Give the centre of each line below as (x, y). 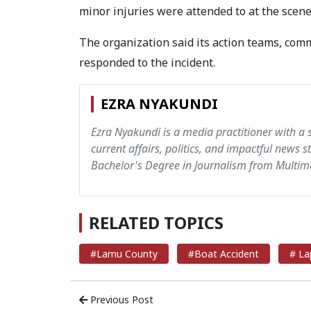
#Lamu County (124, 253)
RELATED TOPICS (156, 222)
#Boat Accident (224, 253)
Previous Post (120, 299)
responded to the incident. (147, 62)
